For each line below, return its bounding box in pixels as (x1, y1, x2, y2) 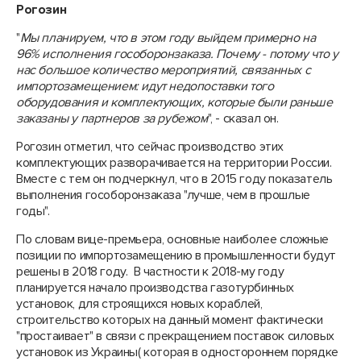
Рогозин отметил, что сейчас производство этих (16, 139, 284, 155)
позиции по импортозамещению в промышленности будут (16, 247, 337, 263)
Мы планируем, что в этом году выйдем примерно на (19, 30, 316, 46)
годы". (16, 203, 53, 219)
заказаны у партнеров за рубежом (16, 110, 208, 127)
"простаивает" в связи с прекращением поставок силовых (16, 328, 334, 344)
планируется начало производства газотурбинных (16, 280, 295, 296)
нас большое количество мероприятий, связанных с (16, 62, 311, 78)
